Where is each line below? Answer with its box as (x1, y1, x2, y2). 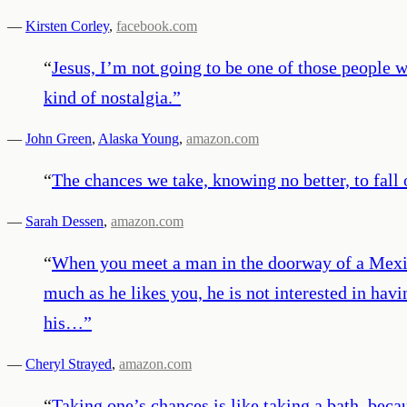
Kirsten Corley (25, 17, 109, 34)
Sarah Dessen (25, 213, 104, 229)
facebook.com (116, 17, 197, 34)
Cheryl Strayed (25, 355, 112, 372)
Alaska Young (98, 130, 179, 146)
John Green (25, 130, 92, 146)
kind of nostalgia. (44, 86, 173, 107)
